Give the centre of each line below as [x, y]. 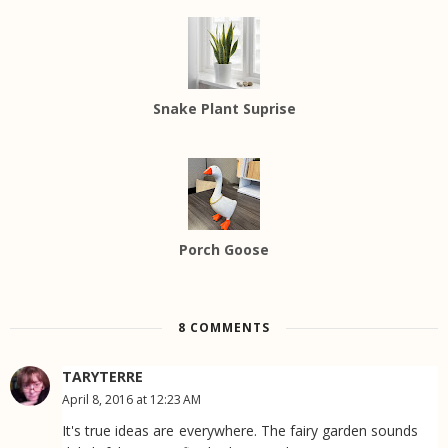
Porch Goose [224, 250]
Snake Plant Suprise [224, 109]
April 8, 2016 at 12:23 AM [131, 400]
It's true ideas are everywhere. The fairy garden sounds [240, 431]
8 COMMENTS [224, 328]
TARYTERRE [102, 377]
